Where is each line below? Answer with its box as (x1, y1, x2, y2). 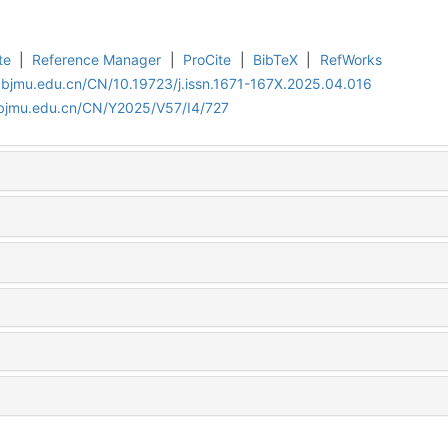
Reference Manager (32, 50, 162, 68)
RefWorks (319, 50, 382, 68)
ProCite (183, 50, 232, 68)
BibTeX (252, 50, 298, 68)
